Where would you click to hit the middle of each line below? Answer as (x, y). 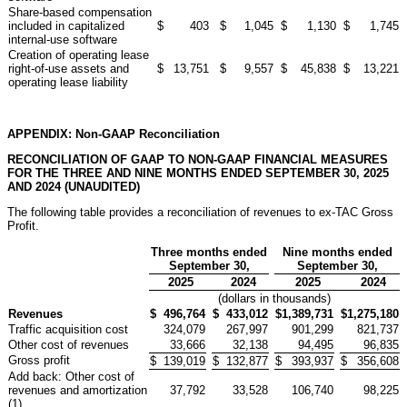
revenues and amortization (78, 390)
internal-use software (63, 39)
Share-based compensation (80, 12)
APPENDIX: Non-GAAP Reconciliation (114, 134)
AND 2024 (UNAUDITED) (74, 186)
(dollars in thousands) (274, 298)
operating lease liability (68, 82)
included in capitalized (66, 25)
